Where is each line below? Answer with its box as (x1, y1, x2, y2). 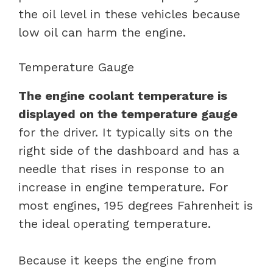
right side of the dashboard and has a (18, 143, 239, 158)
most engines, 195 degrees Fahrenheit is (18, 197, 253, 213)
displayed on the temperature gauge (18, 106, 238, 121)
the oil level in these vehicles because (18, 6, 240, 21)
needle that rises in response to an (18, 161, 224, 176)
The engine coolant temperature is (18, 88, 227, 103)
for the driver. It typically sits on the (18, 124, 233, 140)
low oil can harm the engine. (18, 24, 186, 40)
